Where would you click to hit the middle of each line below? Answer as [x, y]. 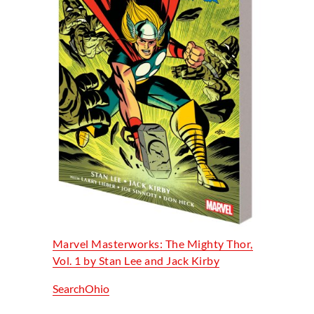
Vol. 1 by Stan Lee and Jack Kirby [136, 260]
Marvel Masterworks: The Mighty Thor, [152, 243]
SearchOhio [81, 288]
